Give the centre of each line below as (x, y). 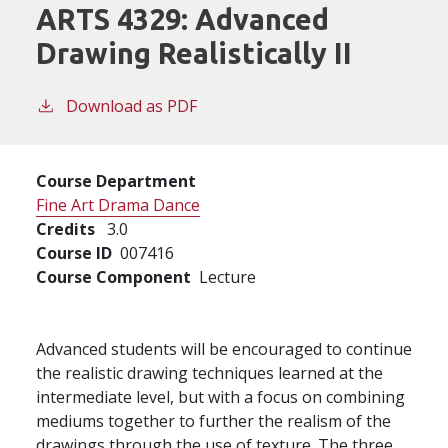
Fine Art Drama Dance (118, 204)
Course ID (74, 252)
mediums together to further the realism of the (213, 420)
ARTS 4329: (115, 18)
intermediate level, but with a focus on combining (220, 396)
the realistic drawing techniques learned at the (209, 372)
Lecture (227, 276)
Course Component (113, 276)
